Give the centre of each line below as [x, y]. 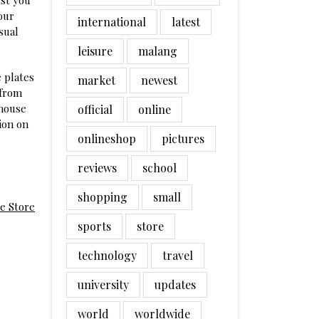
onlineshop [107, 138]
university [103, 284]
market [96, 80]
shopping [103, 197]
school [159, 168]
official [95, 109]
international [112, 22]
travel [178, 255]
